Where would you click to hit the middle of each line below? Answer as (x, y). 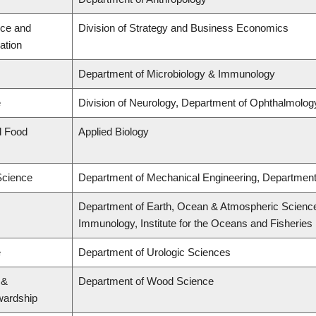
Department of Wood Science (146, 281)
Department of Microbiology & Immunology (177, 74)
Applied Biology (114, 132)
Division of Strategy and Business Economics (183, 28)
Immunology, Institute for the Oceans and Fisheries (195, 224)
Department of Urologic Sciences (154, 253)
